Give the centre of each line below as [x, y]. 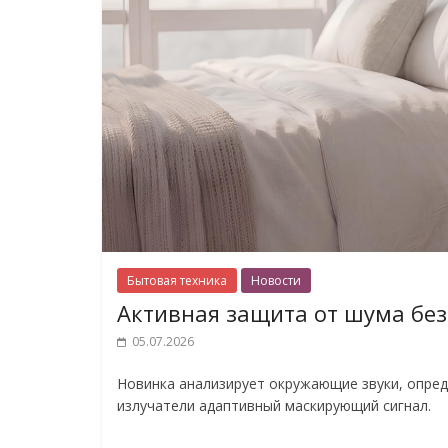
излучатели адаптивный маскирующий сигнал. [274, 405]
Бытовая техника [177, 280]
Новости [276, 280]
